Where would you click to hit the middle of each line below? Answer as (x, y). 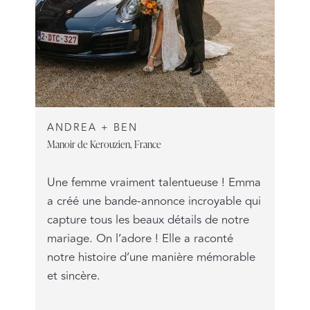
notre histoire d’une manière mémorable (151, 257)
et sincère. (73, 276)
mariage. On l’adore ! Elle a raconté (140, 238)
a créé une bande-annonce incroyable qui (154, 201)
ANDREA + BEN (92, 127)
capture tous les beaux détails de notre (148, 220)
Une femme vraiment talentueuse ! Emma (154, 182)
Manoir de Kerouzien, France (104, 143)
